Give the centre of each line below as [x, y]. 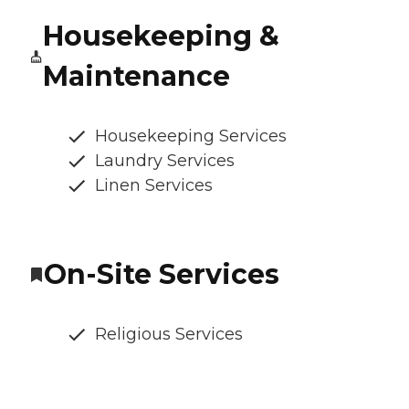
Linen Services [154, 186]
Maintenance [136, 77]
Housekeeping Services [191, 136]
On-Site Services [162, 275]
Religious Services [169, 335]
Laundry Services [165, 161]
